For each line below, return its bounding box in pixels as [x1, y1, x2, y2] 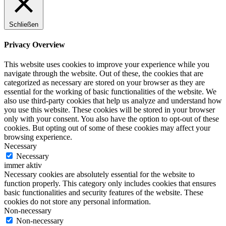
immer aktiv [4, 161, 42, 170]
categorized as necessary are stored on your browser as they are [4, 78, 205, 87]
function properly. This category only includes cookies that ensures [4, 179, 216, 188]
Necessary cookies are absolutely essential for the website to [4, 170, 195, 179]
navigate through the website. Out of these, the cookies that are [4, 69, 203, 78]
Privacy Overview [4, 40, 65, 49]
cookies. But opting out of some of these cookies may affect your [4, 124, 210, 133]
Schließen [9, 20, 38, 28]
